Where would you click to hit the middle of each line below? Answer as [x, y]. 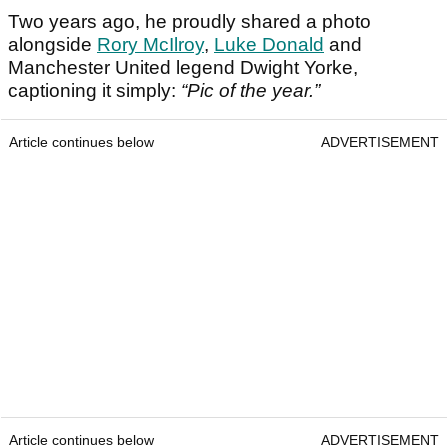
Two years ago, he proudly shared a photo [189, 22]
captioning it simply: [94, 91]
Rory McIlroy [150, 45]
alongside [52, 45]
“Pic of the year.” [250, 91]
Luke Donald [269, 45]
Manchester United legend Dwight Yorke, [183, 68]
